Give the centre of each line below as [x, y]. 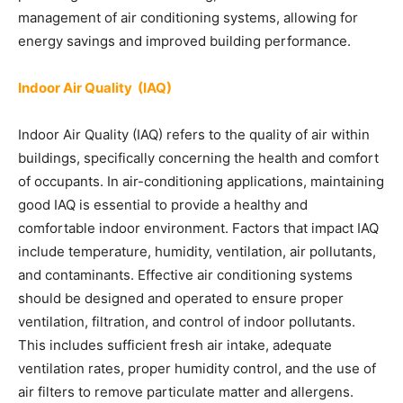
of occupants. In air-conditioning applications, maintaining [201, 181]
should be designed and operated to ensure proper [181, 298]
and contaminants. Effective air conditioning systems [185, 275]
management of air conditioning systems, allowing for [188, 18]
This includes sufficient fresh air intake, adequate [175, 345]
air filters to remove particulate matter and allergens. [186, 392]
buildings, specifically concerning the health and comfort [198, 158]
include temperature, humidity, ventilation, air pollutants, [197, 251]
